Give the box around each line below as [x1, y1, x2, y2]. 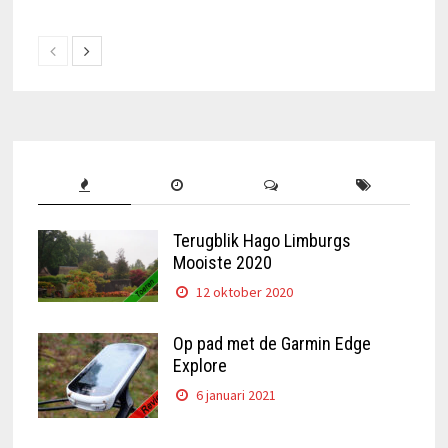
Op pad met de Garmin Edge [172, 333, 371, 355]
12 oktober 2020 [196, 283, 294, 302]
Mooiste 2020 [172, 252, 272, 274]
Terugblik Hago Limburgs [172, 230, 351, 252]
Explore [172, 355, 227, 377]
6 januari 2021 [196, 386, 277, 405]
